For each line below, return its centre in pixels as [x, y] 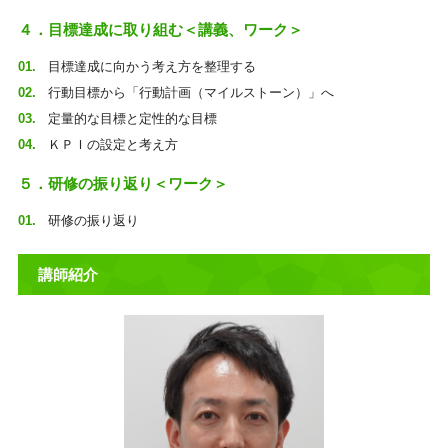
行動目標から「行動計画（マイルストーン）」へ [190, 92]
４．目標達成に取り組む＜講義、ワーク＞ [160, 29]
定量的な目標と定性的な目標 [132, 118]
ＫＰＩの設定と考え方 [112, 144]
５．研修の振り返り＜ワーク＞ [122, 183]
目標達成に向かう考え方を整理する [151, 66]
